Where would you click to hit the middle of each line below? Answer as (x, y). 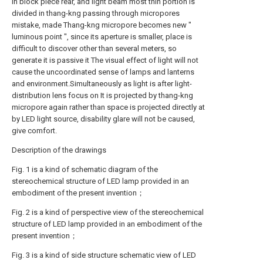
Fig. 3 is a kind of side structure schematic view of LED (104, 255)
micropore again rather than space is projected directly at (108, 107)
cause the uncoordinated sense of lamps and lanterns (103, 72)
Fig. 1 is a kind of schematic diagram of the (85, 169)
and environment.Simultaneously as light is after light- (102, 84)
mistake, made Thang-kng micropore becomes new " (102, 25)
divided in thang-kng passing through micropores (96, 13)
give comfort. (34, 131)
